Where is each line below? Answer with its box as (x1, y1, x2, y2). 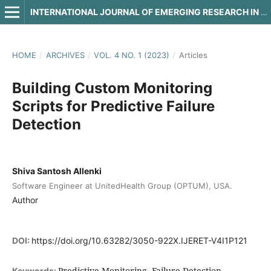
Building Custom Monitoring (11, 79, 212, 97)
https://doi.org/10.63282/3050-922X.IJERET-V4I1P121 (31, 235, 247, 246)
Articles (178, 50, 207, 60)
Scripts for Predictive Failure (11, 97, 215, 115)
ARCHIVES (45, 50, 85, 60)
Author (11, 194, 38, 205)
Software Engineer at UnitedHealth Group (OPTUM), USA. (11, 180, 232, 191)
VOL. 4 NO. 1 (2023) (94, 50, 170, 60)
